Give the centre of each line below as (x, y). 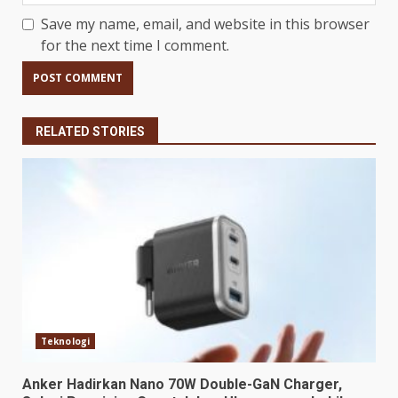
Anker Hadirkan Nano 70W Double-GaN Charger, (182, 384)
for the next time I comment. (135, 45)
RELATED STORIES (90, 131)
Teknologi (65, 341)
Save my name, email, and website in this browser (205, 24)
